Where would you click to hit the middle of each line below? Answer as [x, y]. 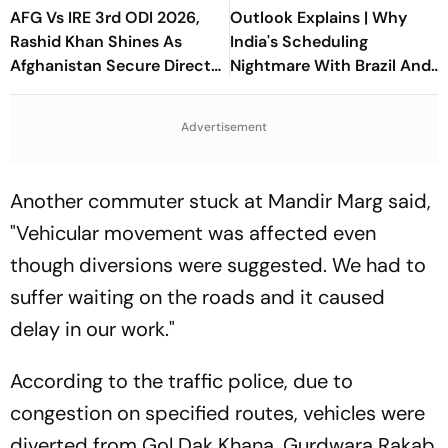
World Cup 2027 [71, 113]
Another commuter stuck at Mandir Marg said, [220, 201]
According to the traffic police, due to [181, 381]
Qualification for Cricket [103, 89]
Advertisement [224, 127]
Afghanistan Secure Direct [110, 65]
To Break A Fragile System [328, 113]
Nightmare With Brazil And [330, 65]
